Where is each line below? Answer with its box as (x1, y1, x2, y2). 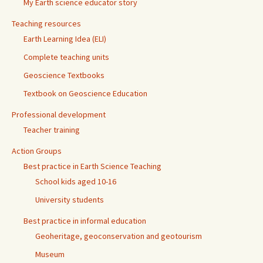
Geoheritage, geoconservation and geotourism (35, 231, 202, 242)
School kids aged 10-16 (35, 176, 116, 187)
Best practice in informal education (23, 215, 146, 227)
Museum (35, 249, 65, 260)
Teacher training (23, 124, 80, 136)
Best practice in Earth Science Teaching (23, 161, 161, 172)
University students (35, 194, 104, 205)
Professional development (12, 109, 106, 120)
